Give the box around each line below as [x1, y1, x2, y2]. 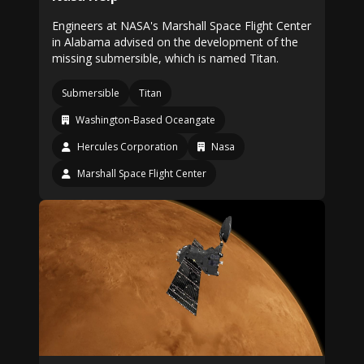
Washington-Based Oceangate [76, 113, 215, 127]
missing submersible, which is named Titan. [52, 50, 279, 66]
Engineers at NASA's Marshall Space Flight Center [52, 18, 311, 33]
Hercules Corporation [77, 140, 178, 154]
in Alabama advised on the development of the [52, 34, 298, 50]
